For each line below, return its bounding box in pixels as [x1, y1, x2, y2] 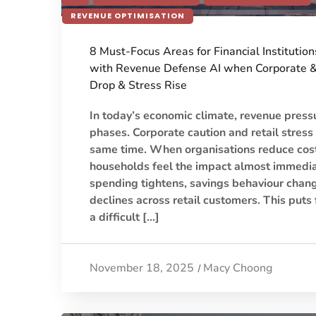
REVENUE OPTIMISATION [71, 9, 185, 21]
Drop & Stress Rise [90, 77, 187, 93]
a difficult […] [90, 209, 159, 225]
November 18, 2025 [90, 260, 194, 276]
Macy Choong [203, 260, 272, 276]
